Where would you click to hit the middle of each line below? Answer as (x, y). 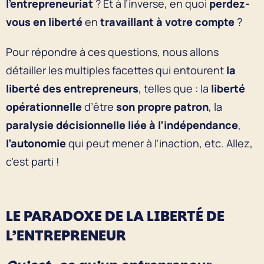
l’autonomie (36, 143)
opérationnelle (45, 106)
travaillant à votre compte (169, 22)
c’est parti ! (33, 161)
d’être (100, 106)
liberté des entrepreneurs (72, 88)
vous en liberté (44, 22)
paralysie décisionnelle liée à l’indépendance (122, 125)
